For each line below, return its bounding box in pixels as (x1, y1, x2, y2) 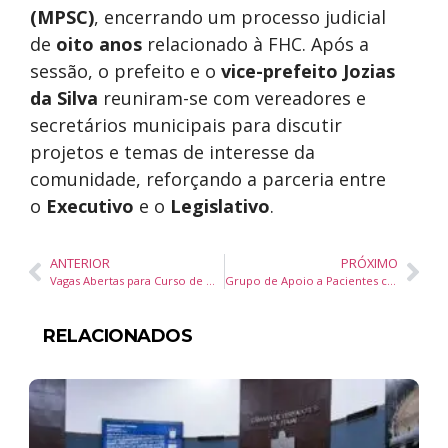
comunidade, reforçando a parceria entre (30, 167, 386, 191)
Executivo (46, 194, 134, 218)
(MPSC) (30, 5, 94, 29)
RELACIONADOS (43, 325, 192, 347)
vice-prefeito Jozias (221, 59, 395, 83)
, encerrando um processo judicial (94, 5, 386, 29)
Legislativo (170, 194, 270, 218)
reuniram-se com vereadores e (98, 86, 366, 110)
